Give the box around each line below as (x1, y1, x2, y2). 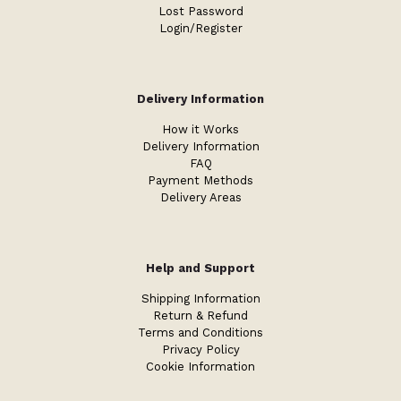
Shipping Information (141, 291, 260, 305)
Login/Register (158, 21, 243, 35)
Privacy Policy (161, 342, 240, 356)
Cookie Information (146, 359, 255, 373)
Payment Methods (148, 173, 253, 187)
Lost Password (158, 4, 243, 18)
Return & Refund (153, 308, 248, 322)
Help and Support (146, 260, 255, 275)
